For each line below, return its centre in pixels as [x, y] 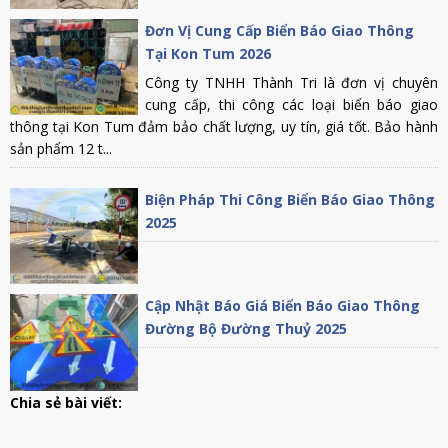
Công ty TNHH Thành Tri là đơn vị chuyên [291, 82]
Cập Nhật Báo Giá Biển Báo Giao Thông [283, 306]
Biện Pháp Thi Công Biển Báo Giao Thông [290, 199]
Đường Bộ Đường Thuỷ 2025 [246, 329]
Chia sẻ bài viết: [68, 402]
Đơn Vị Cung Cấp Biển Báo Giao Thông [280, 30]
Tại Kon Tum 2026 [208, 53]
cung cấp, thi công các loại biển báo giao [291, 104]
